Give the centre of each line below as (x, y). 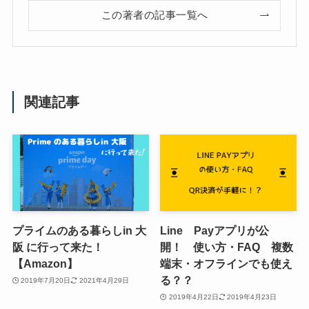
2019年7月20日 (46, 280)
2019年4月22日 (193, 297)
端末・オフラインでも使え (227, 264)
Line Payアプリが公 (215, 231)
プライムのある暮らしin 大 (79, 231)
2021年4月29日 (104, 280)
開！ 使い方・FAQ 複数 (227, 247)
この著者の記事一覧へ (154, 15)
